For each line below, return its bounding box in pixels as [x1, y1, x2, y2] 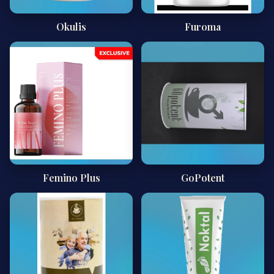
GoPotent [181, 171, 224, 184]
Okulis [56, 20, 86, 33]
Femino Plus [42, 171, 100, 184]
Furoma [185, 20, 221, 33]
